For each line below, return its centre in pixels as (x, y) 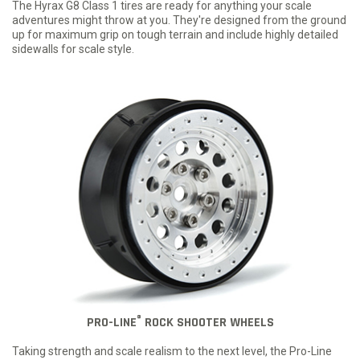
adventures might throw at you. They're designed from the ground (179, 20)
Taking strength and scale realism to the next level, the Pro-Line (172, 352)
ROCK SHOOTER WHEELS (207, 323)
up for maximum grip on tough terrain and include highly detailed (175, 35)
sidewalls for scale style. (73, 49)
